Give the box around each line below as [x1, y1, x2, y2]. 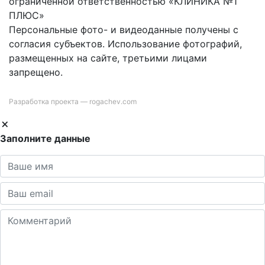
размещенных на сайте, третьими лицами [9, 52, 207, 64]
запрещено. [9, 66, 63, 78]
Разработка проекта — [9, 97, 89, 106]
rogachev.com [89, 97, 137, 106]
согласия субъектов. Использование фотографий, [9, 38, 242, 50]
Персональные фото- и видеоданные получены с [9, 24, 238, 35]
